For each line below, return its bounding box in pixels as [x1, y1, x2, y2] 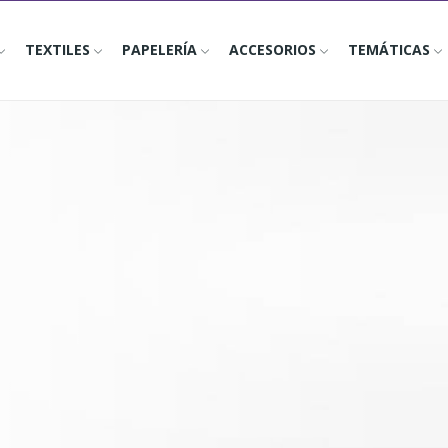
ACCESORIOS [228, 39, 316, 59]
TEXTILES [24, 39, 90, 59]
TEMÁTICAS [347, 39, 430, 59]
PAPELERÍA [121, 39, 197, 59]
